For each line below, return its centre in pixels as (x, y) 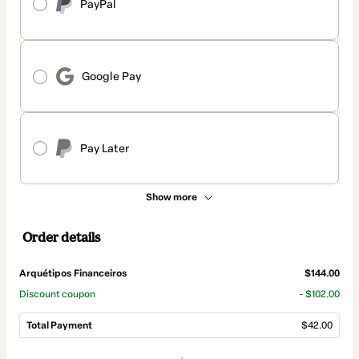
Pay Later (105, 148)
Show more (171, 198)
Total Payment (59, 326)
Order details (61, 238)
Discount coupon (57, 294)
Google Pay (111, 76)
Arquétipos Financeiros (73, 274)
